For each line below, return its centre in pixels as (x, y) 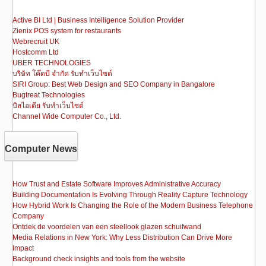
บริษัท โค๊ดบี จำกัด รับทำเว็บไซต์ (62, 74)
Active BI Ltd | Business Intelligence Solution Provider (98, 20)
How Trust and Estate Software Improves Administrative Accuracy (117, 184)
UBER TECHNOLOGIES (52, 63)
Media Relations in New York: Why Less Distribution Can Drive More (122, 237)
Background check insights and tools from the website (99, 259)
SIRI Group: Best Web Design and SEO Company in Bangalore (114, 84)
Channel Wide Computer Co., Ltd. (67, 116)
